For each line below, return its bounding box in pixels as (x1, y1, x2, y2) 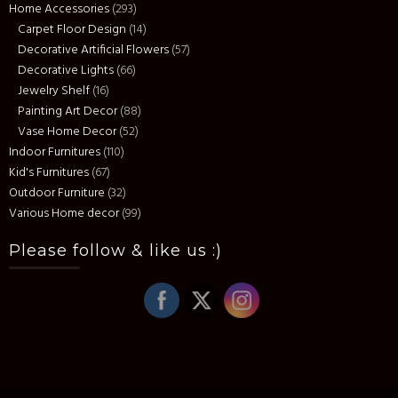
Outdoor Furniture (9, 183, 105, 203)
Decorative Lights (18, 60, 114, 81)
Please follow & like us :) (9, 241, 222, 260)
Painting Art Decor (18, 101, 117, 122)
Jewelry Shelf (18, 81, 90, 101)
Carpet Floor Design (18, 20, 126, 40)
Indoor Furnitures (9, 142, 100, 163)
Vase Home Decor (18, 122, 116, 142)
